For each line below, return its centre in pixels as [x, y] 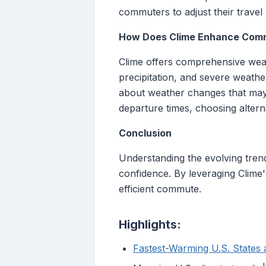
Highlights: [150, 225]
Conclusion [145, 133]
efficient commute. [160, 189]
